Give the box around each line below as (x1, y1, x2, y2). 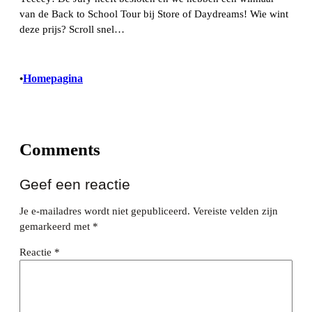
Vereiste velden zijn (193, 205, 278, 217)
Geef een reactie (19, 175, 130, 192)
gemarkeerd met (19, 221, 93, 233)
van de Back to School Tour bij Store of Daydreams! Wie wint (19, 8, 288, 19)
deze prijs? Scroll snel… (19, 23, 125, 35)
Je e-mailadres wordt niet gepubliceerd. (19, 205, 190, 217)
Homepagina (23, 72, 83, 85)
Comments (19, 139, 100, 159)
